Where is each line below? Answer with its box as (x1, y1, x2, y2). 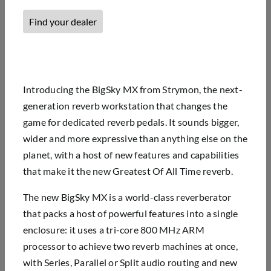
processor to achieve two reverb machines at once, (22, 240, 238, 252)
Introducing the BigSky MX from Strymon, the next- (22, 83, 243, 95)
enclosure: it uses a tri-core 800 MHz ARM (22, 223, 204, 235)
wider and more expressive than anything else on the (22, 132, 248, 144)
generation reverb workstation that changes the (22, 99, 228, 111)
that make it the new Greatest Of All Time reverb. (22, 165, 233, 177)
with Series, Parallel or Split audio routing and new (22, 256, 238, 268)
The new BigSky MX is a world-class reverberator (22, 191, 232, 203)
